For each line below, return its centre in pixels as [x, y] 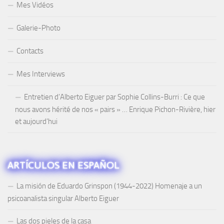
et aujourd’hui [36, 122]
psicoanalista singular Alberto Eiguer [63, 199]
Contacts [30, 51]
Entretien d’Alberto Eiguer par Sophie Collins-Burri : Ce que [114, 97]
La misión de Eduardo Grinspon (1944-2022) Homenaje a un [109, 186]
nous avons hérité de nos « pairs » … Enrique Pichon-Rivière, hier [115, 110]
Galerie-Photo [38, 28]
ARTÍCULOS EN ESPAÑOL [63, 165]
